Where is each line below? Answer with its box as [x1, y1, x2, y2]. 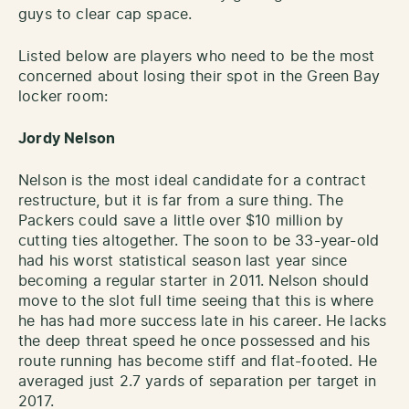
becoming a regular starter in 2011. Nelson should [18, 273, 369, 288]
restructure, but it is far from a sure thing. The [18, 193, 343, 208]
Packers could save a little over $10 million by [18, 213, 344, 228]
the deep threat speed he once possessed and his [18, 333, 371, 349]
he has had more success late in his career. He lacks [18, 313, 387, 329]
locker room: [18, 89, 109, 104]
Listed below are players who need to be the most [18, 48, 375, 64]
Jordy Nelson [18, 131, 116, 146]
